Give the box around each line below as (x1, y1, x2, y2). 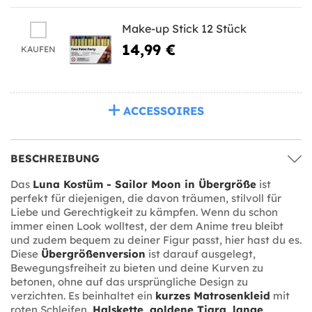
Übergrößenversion (41, 247, 146, 260)
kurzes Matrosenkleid (155, 288, 270, 302)
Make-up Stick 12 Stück (122, 21, 247, 36)
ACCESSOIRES (123, 103, 204, 118)
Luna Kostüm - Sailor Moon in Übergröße (33, 177, 256, 191)
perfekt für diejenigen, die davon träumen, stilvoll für (10, 191, 281, 205)
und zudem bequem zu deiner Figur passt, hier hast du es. (10, 233, 302, 247)
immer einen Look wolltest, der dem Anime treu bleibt (10, 219, 283, 233)
